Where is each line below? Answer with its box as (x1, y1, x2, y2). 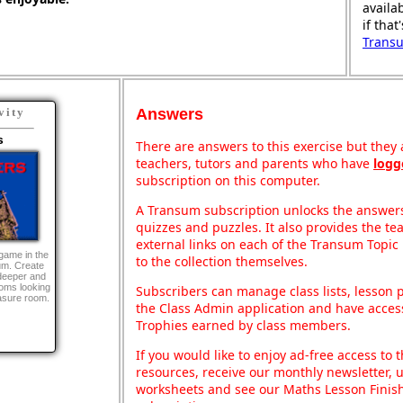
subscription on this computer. (136, 171, 320, 189)
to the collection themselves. (136, 252, 308, 270)
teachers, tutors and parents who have (136, 154, 373, 172)
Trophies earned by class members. (136, 316, 351, 334)
